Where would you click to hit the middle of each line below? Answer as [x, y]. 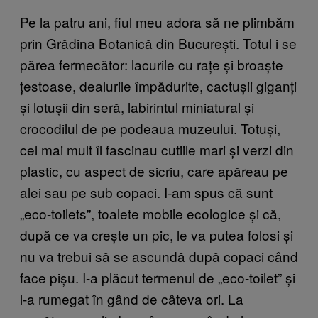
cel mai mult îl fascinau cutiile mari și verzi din [157, 149]
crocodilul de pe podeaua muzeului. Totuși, [150, 128]
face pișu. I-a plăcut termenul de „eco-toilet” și [158, 277]
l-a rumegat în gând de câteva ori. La [132, 298]
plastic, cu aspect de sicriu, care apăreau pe [154, 170]
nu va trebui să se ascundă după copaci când [159, 256]
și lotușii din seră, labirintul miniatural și [137, 106]
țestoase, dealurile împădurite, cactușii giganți [158, 85]
